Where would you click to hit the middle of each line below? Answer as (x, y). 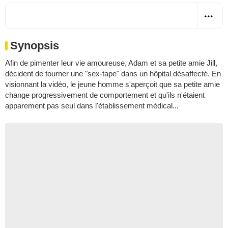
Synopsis (35, 45)
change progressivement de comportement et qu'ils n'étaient (105, 95)
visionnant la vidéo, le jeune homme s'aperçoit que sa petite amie (112, 84)
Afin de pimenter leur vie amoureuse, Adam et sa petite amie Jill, (111, 63)
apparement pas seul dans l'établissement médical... (92, 105)
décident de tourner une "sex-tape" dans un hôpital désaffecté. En (113, 73)
